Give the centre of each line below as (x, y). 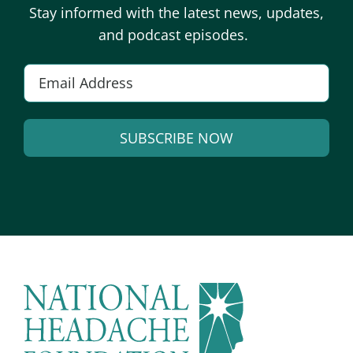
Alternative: (214, 170)
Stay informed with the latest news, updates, (176, 13)
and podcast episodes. (176, 35)
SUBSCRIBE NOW (176, 138)
